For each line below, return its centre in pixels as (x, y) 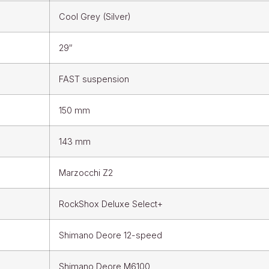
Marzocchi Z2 (86, 172)
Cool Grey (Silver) (95, 16)
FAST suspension (94, 79)
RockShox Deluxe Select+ (110, 204)
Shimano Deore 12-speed (110, 235)
